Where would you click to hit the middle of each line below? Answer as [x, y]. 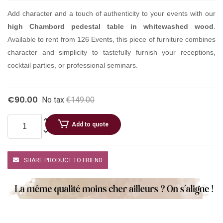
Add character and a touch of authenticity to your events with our [111, 13]
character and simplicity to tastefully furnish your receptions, [111, 52]
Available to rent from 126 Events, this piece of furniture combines [111, 39]
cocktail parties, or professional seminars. [73, 65]
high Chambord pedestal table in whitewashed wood [111, 26]
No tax [53, 100]
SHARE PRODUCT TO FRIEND [63, 161]
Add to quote [90, 124]
